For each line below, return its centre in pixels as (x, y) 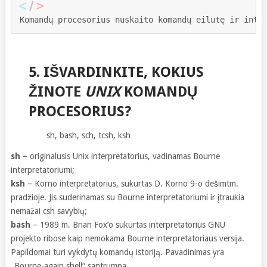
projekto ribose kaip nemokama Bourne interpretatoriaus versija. (127, 238)
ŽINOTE (56, 91)
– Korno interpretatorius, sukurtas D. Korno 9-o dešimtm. (131, 183)
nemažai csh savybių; (49, 211)
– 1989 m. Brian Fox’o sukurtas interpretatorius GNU (128, 224)
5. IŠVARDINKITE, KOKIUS (116, 72)
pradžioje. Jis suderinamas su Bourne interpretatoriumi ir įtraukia (127, 197)
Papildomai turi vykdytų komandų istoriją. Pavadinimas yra (117, 252)
